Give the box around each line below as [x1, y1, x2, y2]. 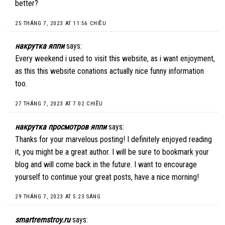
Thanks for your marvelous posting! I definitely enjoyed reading [15, 134, 212, 144]
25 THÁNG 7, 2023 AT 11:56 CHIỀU [15, 20, 106, 27]
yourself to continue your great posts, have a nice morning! [15, 172, 199, 182]
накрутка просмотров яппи [15, 122, 106, 132]
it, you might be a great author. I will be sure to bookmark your [15, 147, 209, 157]
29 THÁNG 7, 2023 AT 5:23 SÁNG [15, 193, 101, 200]
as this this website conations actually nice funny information [15, 66, 204, 76]
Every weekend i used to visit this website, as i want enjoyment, [15, 54, 215, 64]
